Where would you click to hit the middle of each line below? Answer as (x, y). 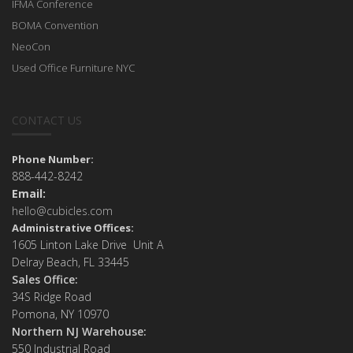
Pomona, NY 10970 (60, 314)
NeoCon (31, 47)
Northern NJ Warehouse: (79, 332)
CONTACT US (47, 121)
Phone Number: (53, 160)
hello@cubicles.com (62, 211)
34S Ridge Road (52, 297)
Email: (29, 194)
